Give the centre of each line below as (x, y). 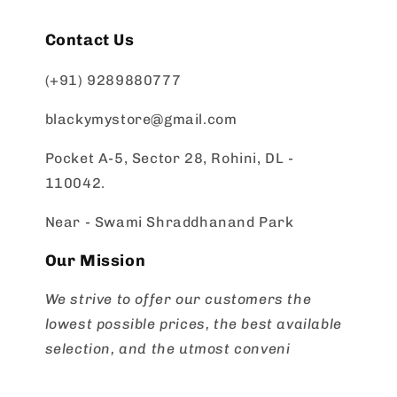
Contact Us (90, 40)
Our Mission (95, 261)
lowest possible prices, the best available (193, 324)
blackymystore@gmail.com (141, 120)
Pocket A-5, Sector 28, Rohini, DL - (169, 159)
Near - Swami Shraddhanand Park (169, 222)
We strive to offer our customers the (178, 300)
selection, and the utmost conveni (167, 349)
